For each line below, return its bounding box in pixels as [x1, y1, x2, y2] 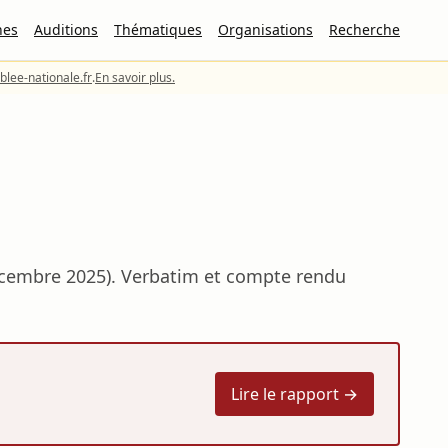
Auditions [34, 20, 98, 39]
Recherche [329, 20, 400, 39]
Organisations [218, 20, 313, 39]
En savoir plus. [95, 69, 175, 86]
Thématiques [114, 20, 202, 39]
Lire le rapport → [231, 383, 358, 405]
